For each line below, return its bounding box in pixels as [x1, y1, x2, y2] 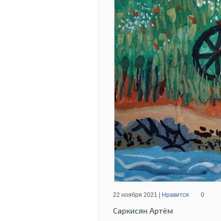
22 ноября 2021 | [113, 191, 162, 198]
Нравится [162, 191, 189, 198]
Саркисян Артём [113, 206, 173, 215]
